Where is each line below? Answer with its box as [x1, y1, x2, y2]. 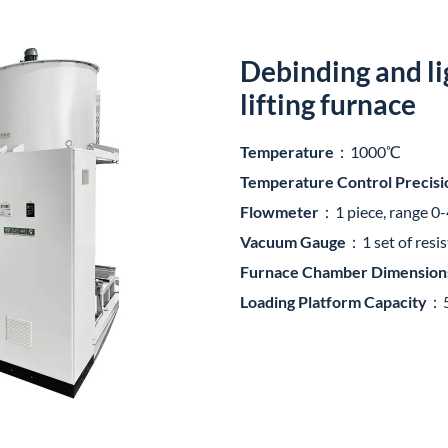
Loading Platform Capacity [240, 292, 427, 311]
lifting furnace [240, 87, 416, 121]
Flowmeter [240, 202, 319, 221]
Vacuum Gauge [240, 232, 346, 251]
